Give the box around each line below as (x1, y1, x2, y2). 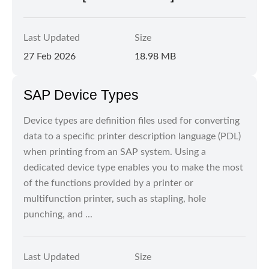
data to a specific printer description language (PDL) (23, 131, 241, 141)
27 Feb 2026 (23, 52, 76, 61)
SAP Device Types (23, 87, 139, 103)
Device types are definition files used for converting (23, 116, 240, 125)
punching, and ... (23, 210, 92, 219)
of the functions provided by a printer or (23, 178, 193, 188)
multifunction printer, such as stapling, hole (23, 194, 206, 204)
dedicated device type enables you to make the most (23, 163, 243, 172)
